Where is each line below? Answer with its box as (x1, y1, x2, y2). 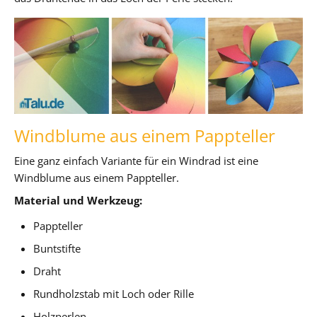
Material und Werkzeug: (14, 192, 142, 207)
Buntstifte (33, 241, 81, 255)
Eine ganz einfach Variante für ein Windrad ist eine (14, 153, 258, 168)
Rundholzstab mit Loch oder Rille (33, 286, 195, 301)
